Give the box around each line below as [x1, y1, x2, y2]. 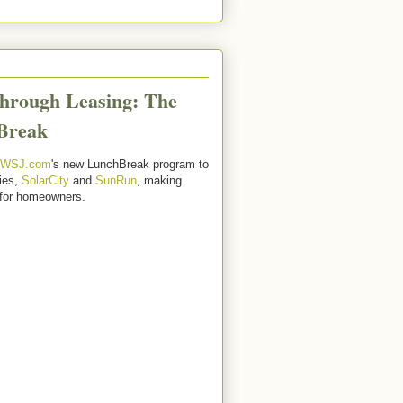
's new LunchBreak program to [51, 157, 209, 171]
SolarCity [22, 174, 69, 187]
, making [137, 174, 182, 187]
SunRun [95, 174, 137, 187]
